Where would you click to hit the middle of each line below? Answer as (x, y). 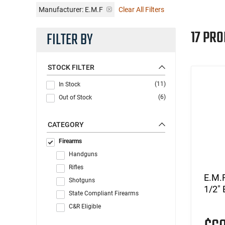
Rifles (76, 167)
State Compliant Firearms (104, 193)
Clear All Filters (141, 9)
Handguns (83, 154)
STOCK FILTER (71, 67)
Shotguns (82, 180)
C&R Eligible (85, 206)
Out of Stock (75, 97)
